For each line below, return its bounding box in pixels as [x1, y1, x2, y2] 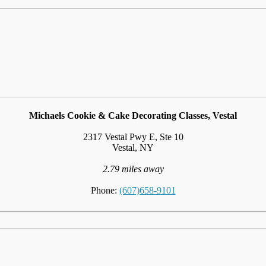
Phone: [90, 185, 119, 195]
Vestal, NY [112, 142, 154, 153]
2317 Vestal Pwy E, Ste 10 [83, 131, 183, 142]
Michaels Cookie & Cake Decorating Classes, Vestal [29, 110, 237, 121]
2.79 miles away [102, 163, 164, 174]
